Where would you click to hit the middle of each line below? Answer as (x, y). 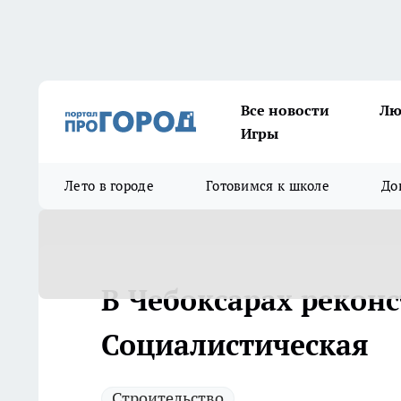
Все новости (285, 110)
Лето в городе (109, 186)
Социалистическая (235, 345)
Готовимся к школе (268, 186)
